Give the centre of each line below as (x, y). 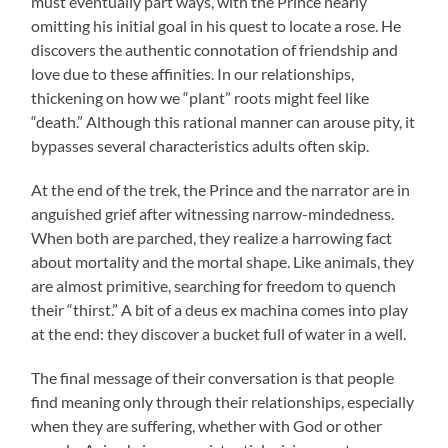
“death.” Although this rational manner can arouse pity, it (223, 122)
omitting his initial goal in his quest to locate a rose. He (216, 26)
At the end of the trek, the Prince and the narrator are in (221, 190)
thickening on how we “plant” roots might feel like (200, 98)
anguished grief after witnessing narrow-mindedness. (213, 214)
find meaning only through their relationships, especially (223, 402)
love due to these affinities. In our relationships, (193, 74)
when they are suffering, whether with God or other (207, 426)
